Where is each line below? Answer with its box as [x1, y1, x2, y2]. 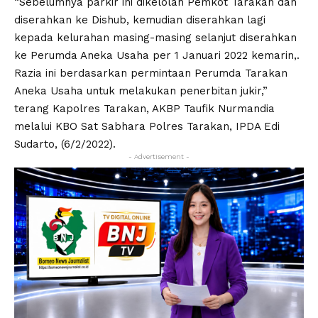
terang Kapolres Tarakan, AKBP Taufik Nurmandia [14, 102, 275, 116]
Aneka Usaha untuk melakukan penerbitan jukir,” [14, 84, 268, 98]
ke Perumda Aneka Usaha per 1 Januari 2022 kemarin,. [14, 49, 300, 62]
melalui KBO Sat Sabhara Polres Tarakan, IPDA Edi [14, 120, 280, 133]
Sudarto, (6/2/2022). [14, 138, 116, 151]
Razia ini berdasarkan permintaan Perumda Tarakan [14, 67, 287, 80]
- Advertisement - [128, 153, 190, 161]
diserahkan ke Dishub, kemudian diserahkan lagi [14, 13, 265, 27]
